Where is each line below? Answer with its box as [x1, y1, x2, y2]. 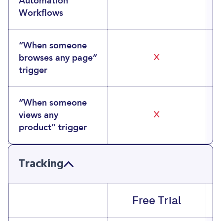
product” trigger [19, 121, 87, 134]
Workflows [19, 7, 63, 19]
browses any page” [19, 52, 97, 64]
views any [19, 109, 58, 121]
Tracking [18, 155, 64, 174]
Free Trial [132, 194, 182, 207]
